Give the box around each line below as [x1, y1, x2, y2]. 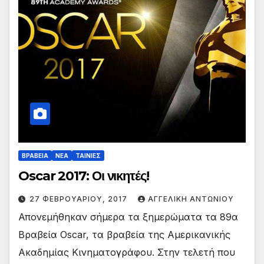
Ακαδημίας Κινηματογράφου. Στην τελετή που [18, 246, 235, 259]
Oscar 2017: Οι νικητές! [18, 168, 149, 184]
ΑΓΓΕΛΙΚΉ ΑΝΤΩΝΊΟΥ [148, 194, 234, 204]
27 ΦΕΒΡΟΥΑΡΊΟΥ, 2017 [29, 194, 130, 204]
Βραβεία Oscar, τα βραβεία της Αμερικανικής [18, 229, 230, 241]
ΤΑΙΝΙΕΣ [75, 152, 101, 160]
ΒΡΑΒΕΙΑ [22, 152, 48, 160]
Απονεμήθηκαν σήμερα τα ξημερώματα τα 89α [18, 211, 238, 223]
